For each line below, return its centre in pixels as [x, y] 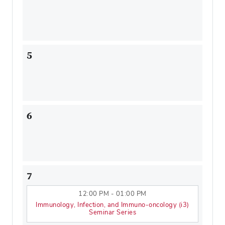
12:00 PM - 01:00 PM [113, 194]
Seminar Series [113, 212]
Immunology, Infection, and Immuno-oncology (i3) [113, 205]
